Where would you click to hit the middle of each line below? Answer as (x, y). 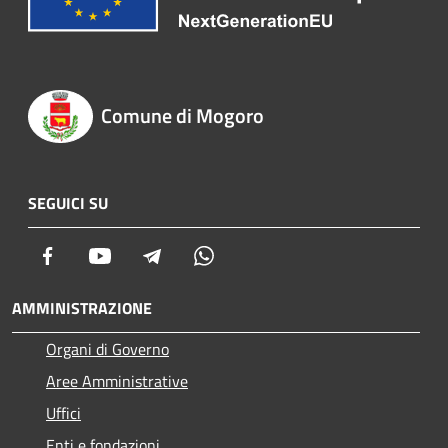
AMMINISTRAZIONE (82, 308)
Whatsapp (249, 255)
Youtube (139, 255)
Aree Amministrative (117, 381)
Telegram (194, 255)
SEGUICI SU (68, 203)
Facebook (90, 255)
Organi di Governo (107, 349)
